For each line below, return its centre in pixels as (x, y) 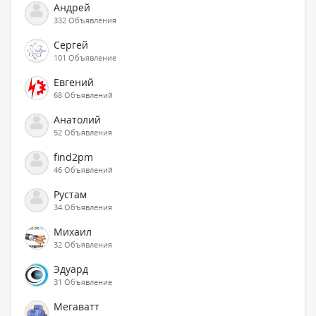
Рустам (70, 194)
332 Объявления (85, 20)
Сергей (71, 45)
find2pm (73, 157)
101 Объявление (85, 57)
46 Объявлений (83, 170)
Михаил (73, 232)
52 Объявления (83, 132)
